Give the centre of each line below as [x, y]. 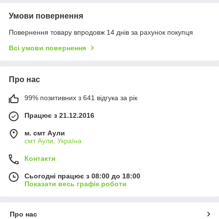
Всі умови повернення [47, 48]
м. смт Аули [45, 133]
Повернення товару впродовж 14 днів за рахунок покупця [101, 33]
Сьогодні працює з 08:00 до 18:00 [82, 176]
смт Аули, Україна [53, 141]
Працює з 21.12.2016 [59, 116]
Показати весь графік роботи [76, 184]
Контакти [40, 159]
